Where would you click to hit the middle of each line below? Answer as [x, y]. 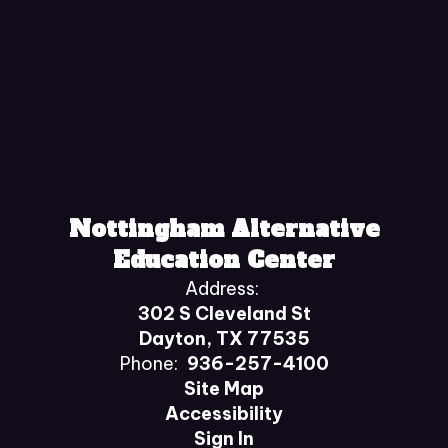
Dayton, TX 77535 [224, 338]
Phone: [148, 363]
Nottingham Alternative [224, 229]
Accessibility [224, 413]
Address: [221, 288]
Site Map [224, 388]
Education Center [224, 260]
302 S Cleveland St [224, 313]
